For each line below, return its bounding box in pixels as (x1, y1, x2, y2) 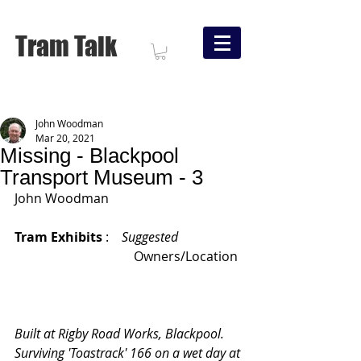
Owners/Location (111, 247, 238, 265)
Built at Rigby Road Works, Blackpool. (15, 325, 234, 342)
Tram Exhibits (15, 228, 106, 246)
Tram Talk (15, 31, 117, 62)
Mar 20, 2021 (35, 131, 95, 144)
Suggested (122, 228, 178, 246)
